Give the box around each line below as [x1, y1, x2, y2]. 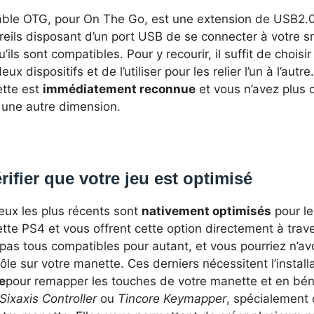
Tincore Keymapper [118, 292, 226, 306]
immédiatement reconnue [43, 82, 196, 97]
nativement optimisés [142, 204, 271, 219]
